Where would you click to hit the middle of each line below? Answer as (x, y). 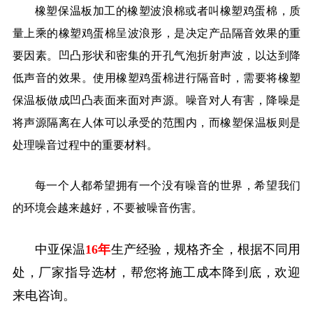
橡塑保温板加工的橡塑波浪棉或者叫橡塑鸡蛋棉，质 (168, 10)
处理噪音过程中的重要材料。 (85, 145)
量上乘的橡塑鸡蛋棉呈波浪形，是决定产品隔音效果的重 (156, 33)
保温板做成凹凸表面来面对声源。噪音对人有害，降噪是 (156, 100)
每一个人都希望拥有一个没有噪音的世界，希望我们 (168, 186)
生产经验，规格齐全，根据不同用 (206, 250)
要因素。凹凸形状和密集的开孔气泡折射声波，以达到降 (156, 55)
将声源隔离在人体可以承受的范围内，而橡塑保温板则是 (156, 122)
